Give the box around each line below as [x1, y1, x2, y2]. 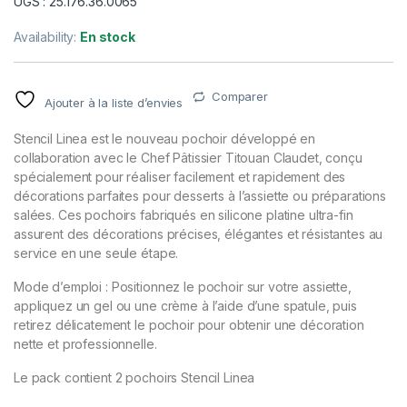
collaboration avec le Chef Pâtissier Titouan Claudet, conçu [14, 150, 362, 166]
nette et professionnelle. [14, 336, 157, 352]
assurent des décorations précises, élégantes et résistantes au [14, 226, 383, 243]
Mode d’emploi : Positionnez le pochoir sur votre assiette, [14, 279, 352, 295]
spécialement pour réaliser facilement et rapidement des [14, 169, 346, 185]
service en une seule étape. [14, 245, 179, 262]
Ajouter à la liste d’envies [44, 95, 184, 111]
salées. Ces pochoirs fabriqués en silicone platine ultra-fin [14, 207, 353, 223]
